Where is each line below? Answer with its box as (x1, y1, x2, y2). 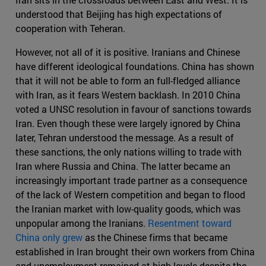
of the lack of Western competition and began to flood (15, 188, 245, 201)
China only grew (15, 230, 83, 243)
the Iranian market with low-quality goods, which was (15, 202, 240, 215)
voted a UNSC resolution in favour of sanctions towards (15, 102, 251, 115)
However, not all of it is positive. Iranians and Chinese (15, 45, 240, 58)
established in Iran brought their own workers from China (15, 245, 255, 258)
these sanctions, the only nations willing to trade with (15, 145, 242, 158)
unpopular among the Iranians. (15, 216, 148, 229)
